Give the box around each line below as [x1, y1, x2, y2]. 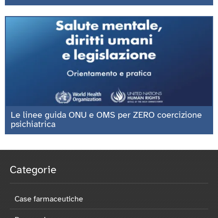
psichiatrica [11, 120, 55, 130]
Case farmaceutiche [15, 195, 83, 204]
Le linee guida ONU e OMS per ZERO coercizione [11, 111, 202, 121]
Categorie [10, 164, 56, 177]
